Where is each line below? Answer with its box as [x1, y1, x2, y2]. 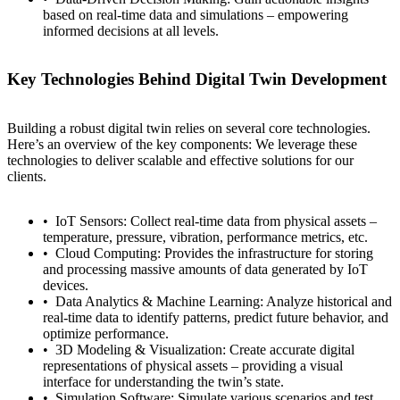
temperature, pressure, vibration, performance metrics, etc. [43, 229, 368, 245]
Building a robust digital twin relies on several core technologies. [7, 120, 371, 136]
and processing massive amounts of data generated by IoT [43, 261, 368, 277]
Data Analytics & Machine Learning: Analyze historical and [55, 293, 392, 309]
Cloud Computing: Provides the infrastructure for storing [55, 245, 373, 261]
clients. [7, 168, 46, 184]
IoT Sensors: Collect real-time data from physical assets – [55, 212, 377, 229]
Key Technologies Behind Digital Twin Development [7, 70, 387, 89]
